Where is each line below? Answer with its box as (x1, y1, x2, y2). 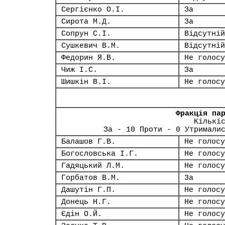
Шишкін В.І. (61, 78, 111, 86)
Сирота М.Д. (61, 18, 111, 26)
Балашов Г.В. (61, 138, 116, 146)
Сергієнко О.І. (61, 6, 125, 14)
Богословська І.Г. (61, 150, 138, 158)
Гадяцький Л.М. (61, 162, 125, 170)
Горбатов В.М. (61, 174, 120, 182)
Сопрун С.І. (61, 30, 111, 38)
